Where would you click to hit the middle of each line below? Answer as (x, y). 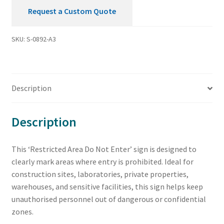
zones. (22, 211)
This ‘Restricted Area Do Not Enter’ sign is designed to (104, 149)
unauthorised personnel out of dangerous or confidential (108, 199)
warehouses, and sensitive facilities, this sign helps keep (107, 186)
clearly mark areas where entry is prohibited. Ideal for (102, 161)
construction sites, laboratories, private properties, (100, 174)
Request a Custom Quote (72, 11)
